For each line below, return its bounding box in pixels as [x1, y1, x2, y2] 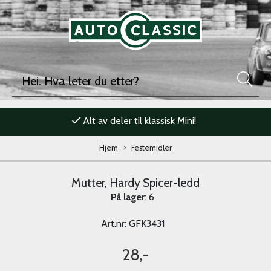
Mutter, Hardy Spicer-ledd [71, 175, 200, 190]
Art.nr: [100, 218, 129, 229]
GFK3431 [128, 218, 165, 229]
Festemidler [131, 143, 172, 152]
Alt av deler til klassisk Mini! [82, 115, 196, 126]
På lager [111, 191, 145, 203]
